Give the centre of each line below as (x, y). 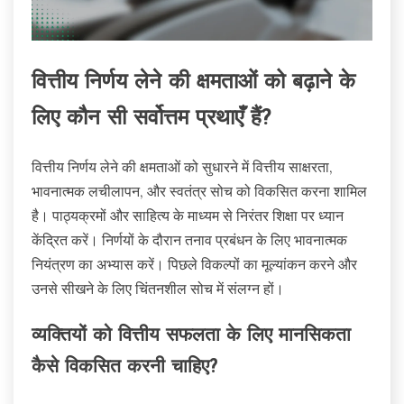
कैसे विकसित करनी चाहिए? (124, 368)
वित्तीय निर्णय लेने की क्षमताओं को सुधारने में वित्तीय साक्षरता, (182, 167)
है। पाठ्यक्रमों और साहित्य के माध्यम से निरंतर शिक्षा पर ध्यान (188, 216)
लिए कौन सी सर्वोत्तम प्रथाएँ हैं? (151, 119)
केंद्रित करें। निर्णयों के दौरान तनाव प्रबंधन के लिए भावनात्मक (189, 240)
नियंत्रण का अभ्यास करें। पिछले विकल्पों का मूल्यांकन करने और (194, 265)
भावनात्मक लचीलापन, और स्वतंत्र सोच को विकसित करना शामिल (199, 192)
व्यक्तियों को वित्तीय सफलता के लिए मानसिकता (191, 336)
